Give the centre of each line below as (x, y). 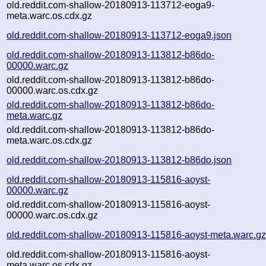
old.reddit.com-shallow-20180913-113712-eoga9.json (119, 35)
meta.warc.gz (35, 115)
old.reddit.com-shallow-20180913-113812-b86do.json (119, 160)
